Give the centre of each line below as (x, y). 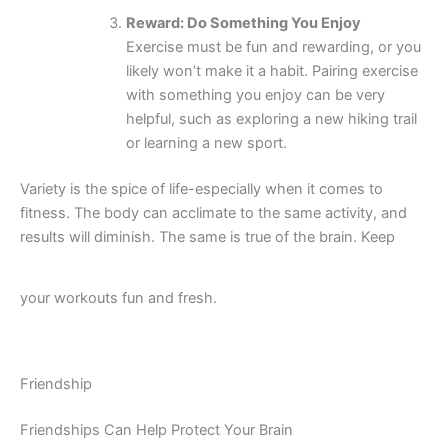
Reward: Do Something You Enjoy (243, 22)
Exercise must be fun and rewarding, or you (273, 46)
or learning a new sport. (206, 142)
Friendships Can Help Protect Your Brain (156, 429)
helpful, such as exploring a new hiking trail (271, 118)
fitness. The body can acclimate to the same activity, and (213, 212)
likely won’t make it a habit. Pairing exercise (271, 70)
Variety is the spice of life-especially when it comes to (201, 188)
